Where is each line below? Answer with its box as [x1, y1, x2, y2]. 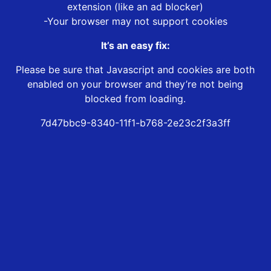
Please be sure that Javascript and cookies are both [16, 64, 255, 76]
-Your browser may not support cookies [43, 15, 227, 28]
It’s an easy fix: [100, 39, 170, 52]
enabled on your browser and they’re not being [27, 78, 244, 91]
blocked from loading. [85, 93, 186, 105]
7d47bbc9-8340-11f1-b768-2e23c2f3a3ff [40, 117, 230, 129]
